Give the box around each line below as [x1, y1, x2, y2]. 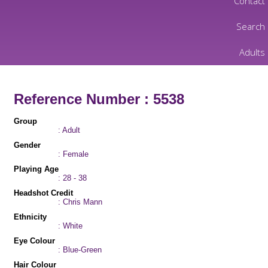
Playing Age [14, 165, 59, 173]
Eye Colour [14, 236, 55, 245]
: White [57, 221, 83, 230]
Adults [239, 46, 265, 58]
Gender [14, 141, 41, 150]
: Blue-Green [57, 245, 102, 254]
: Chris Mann [57, 197, 102, 206]
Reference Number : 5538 [14, 91, 184, 107]
